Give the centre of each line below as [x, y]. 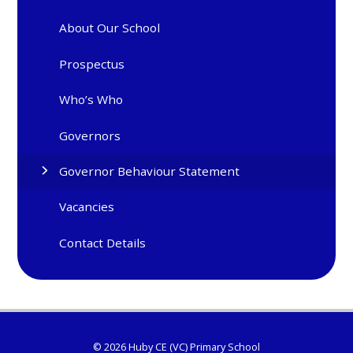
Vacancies [87, 207]
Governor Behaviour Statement [150, 171]
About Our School [110, 28]
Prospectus [92, 63]
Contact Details [103, 242]
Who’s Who [91, 100]
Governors [90, 135]
